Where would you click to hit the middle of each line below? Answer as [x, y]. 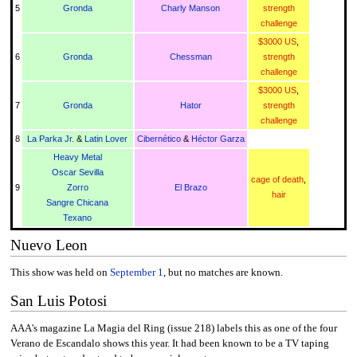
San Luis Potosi [58, 301]
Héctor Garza [218, 138]
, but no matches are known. [223, 273]
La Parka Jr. [51, 138]
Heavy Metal [77, 157]
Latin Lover [106, 138]
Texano [78, 217]
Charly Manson [191, 8]
